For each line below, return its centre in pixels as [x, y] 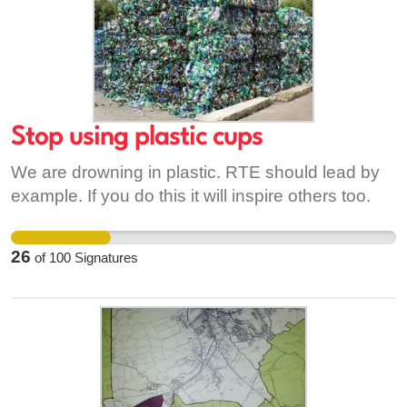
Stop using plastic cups [137, 138]
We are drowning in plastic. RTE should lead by [195, 172]
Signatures [104, 258]
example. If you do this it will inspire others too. [191, 196]
